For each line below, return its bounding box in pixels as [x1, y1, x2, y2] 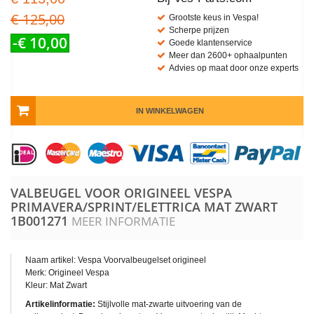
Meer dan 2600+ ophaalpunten [169, 50, 287, 61]
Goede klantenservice [169, 38, 252, 48]
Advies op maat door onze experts [169, 63, 299, 74]
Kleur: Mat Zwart [25, 280, 87, 291]
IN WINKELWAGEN [135, 107, 204, 116]
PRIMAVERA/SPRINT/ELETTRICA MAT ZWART [11, 198, 278, 216]
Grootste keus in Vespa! [169, 13, 259, 23]
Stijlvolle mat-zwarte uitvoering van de [95, 299, 242, 310]
